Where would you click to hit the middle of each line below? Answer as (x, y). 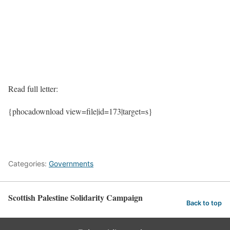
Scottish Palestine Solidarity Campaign (75, 197)
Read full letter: (33, 88)
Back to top (204, 203)
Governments (71, 163)
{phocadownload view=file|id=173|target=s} (80, 111)
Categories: (28, 163)
